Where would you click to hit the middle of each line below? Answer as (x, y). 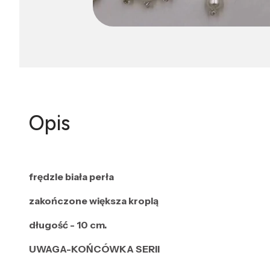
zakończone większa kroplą (94, 200)
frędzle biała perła (71, 176)
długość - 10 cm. (68, 224)
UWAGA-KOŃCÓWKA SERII (95, 249)
